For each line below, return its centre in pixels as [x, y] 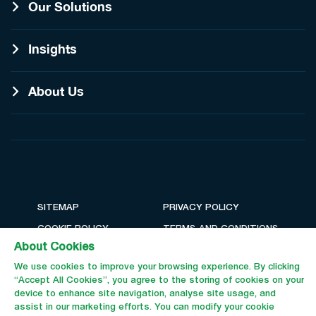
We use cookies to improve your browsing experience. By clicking [157, 267]
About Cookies [54, 248]
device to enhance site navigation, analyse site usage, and [145, 294]
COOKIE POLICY [73, 229]
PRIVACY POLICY [201, 208]
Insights [53, 49]
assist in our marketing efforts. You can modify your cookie [144, 307]
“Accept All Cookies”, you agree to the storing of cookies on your [159, 280]
